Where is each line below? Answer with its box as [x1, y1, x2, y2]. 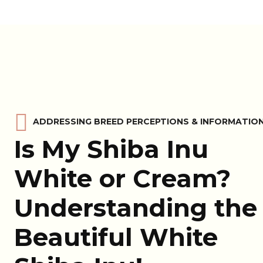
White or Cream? [14, 163, 231, 194]
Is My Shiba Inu [14, 134, 208, 164]
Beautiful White [14, 222, 218, 252]
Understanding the [14, 193, 257, 223]
